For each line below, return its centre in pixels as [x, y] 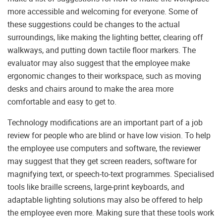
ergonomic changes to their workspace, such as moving [104, 76]
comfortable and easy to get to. [62, 102]
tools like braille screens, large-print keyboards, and [96, 187]
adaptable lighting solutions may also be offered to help [105, 200]
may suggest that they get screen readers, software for [102, 161]
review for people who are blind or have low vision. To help [109, 136]
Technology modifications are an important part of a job [105, 123]
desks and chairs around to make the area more [90, 89]
